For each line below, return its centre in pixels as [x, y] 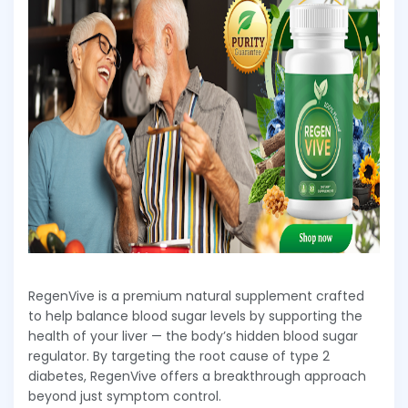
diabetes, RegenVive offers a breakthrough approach [197, 377]
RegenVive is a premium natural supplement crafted [196, 296]
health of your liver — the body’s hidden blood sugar [193, 337]
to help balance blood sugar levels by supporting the [195, 316]
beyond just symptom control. [125, 397]
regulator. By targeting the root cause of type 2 [179, 357]
